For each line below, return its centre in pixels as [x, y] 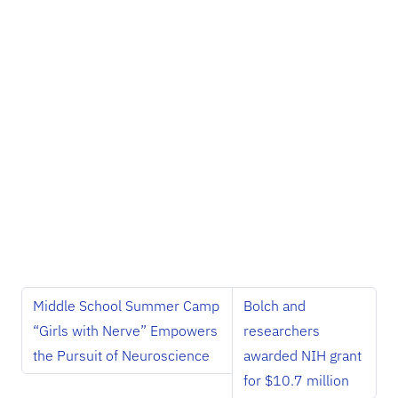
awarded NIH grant [302, 356]
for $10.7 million [296, 381]
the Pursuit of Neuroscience [121, 356]
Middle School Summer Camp [126, 306]
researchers [281, 331]
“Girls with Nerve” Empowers [125, 331]
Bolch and [274, 306]
